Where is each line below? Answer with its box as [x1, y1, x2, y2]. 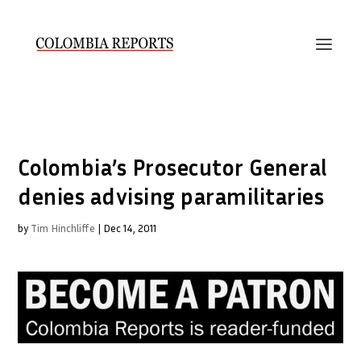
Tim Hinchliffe [31, 222, 96, 234]
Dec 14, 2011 [103, 222, 157, 234]
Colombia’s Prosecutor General [18, 154, 327, 180]
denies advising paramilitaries [18, 183, 325, 210]
